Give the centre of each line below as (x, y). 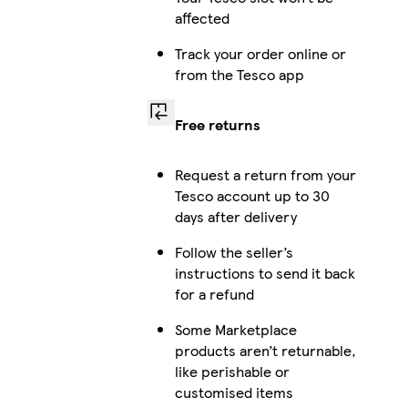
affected (202, 17)
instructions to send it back (265, 272)
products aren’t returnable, (265, 350)
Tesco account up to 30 (252, 195)
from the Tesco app (239, 74)
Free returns (217, 124)
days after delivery (235, 216)
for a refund (214, 293)
